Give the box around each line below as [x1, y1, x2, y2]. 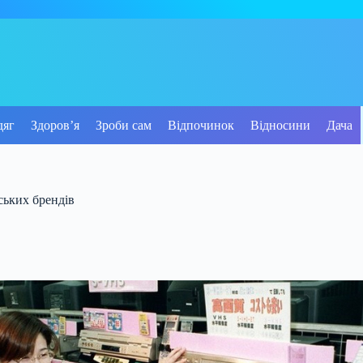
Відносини [250, 117, 310, 132]
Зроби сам [96, 117, 152, 132]
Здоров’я [31, 117, 79, 132]
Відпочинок [168, 117, 234, 132]
